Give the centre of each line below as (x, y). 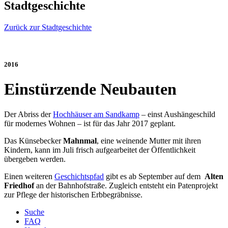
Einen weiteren (29, 176)
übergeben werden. (35, 159)
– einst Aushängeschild (177, 114)
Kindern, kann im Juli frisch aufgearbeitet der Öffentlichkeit (100, 150)
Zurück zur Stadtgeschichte (48, 27)
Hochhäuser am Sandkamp (96, 114)
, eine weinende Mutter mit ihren (149, 140)
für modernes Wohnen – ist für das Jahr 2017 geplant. (90, 123)
